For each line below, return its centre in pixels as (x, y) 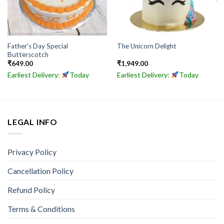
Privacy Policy (32, 152)
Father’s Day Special (37, 46)
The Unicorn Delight (146, 46)
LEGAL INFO (32, 121)
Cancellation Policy (40, 171)
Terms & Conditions (41, 209)
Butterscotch (28, 54)
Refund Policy (31, 190)
